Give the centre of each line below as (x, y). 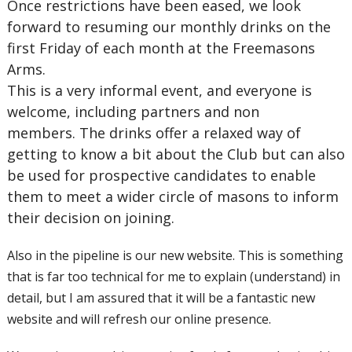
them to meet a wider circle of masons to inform (172, 196)
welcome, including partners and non (133, 112)
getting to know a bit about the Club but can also (176, 154)
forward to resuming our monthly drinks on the (169, 27)
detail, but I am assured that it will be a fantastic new (161, 298)
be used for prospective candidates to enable (161, 175)
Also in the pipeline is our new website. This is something (175, 255)
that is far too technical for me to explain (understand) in (173, 277)
